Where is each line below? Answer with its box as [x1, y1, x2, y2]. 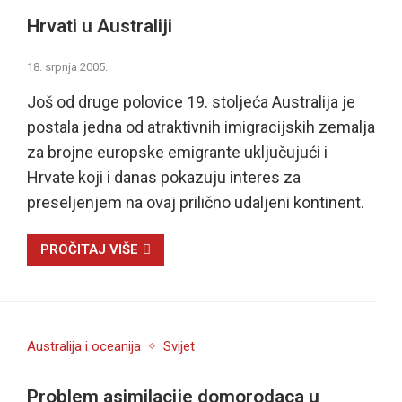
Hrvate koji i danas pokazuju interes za [26, 168, 301, 188]
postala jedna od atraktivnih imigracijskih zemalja [26, 118, 375, 137]
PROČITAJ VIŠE [39, 241, 138, 258]
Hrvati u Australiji [26, 14, 172, 37]
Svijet [162, 338, 195, 355]
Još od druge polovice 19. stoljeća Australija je [26, 92, 355, 112]
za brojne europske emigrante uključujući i [26, 143, 328, 162]
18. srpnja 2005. [26, 60, 108, 74]
